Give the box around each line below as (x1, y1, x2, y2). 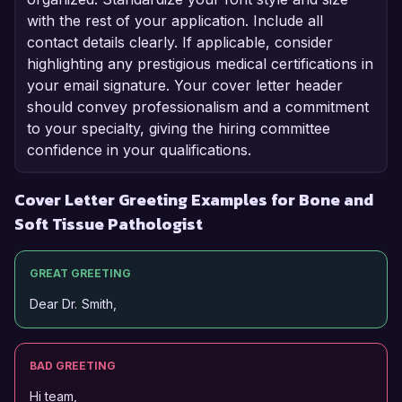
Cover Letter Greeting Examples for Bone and (14, 188, 373, 213)
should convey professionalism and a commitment (27, 98, 369, 117)
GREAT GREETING (30, 267, 131, 281)
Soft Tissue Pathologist (14, 212, 203, 237)
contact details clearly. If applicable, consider (27, 33, 333, 52)
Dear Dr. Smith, (30, 296, 118, 312)
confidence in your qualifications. (27, 141, 251, 160)
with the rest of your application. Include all (27, 12, 323, 31)
